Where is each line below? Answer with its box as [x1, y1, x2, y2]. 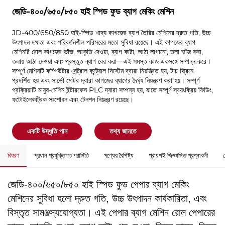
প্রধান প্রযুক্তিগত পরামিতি [34, 151, 89, 159]
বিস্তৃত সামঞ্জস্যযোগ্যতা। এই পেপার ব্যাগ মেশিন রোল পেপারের [8, 206, 215, 218]
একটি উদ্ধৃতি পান [27, 127, 67, 136]
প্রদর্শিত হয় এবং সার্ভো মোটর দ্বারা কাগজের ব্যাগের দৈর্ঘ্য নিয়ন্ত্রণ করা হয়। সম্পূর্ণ [12, 76, 199, 85]
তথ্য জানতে [109, 127, 137, 136]
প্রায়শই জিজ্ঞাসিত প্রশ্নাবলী [149, 151, 208, 159]
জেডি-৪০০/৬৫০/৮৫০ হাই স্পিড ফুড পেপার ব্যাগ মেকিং [8, 178, 189, 190]
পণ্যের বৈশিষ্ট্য [104, 151, 134, 159]
